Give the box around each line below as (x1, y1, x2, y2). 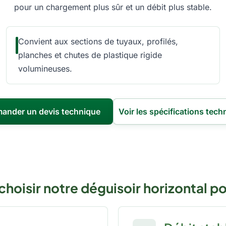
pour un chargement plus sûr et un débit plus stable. (14, 2, 212, 12)
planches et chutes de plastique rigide (18, 50, 162, 60)
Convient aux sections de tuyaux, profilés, (18, 36, 178, 46)
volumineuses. (18, 64, 72, 74)
